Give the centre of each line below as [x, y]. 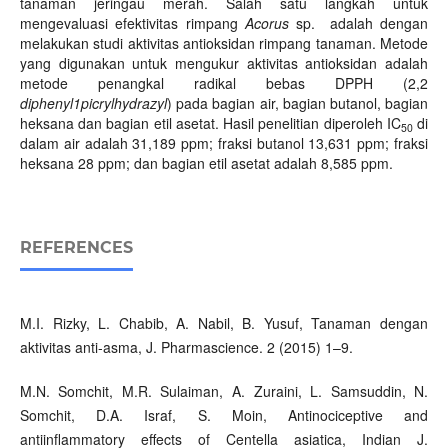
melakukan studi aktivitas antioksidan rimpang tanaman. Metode [224, 43]
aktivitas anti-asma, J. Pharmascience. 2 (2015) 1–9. [186, 347]
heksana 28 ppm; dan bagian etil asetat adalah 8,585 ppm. [206, 163]
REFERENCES [76, 248]
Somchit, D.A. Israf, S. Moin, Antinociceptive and [224, 415]
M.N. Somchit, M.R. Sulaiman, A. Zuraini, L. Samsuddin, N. [224, 391]
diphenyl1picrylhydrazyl [93, 103]
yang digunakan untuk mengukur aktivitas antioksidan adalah [224, 63]
